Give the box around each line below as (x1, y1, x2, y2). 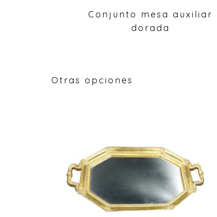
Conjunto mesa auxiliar (88, 8, 213, 20)
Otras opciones (51, 74, 133, 86)
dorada (131, 22, 170, 33)
